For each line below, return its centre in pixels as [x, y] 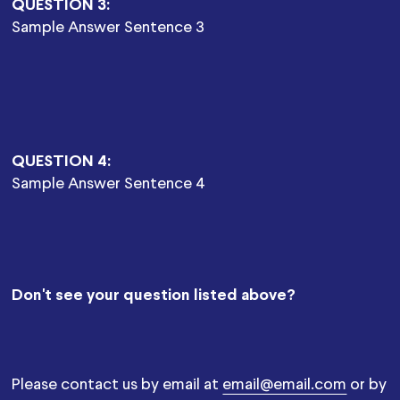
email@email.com [285, 385]
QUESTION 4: [62, 162]
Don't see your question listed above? [154, 296]
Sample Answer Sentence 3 [108, 28]
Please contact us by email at [117, 385]
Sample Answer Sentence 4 [109, 184]
